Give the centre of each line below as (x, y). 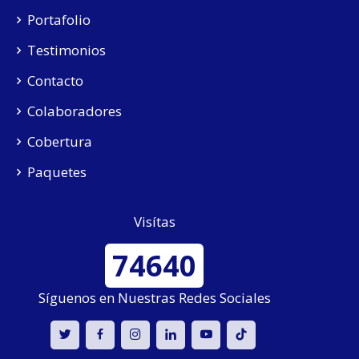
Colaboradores (75, 111)
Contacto (56, 81)
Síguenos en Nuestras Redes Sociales (154, 297)
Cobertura (60, 142)
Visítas (154, 221)
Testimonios (67, 50)
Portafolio (59, 20)
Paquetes (57, 172)
